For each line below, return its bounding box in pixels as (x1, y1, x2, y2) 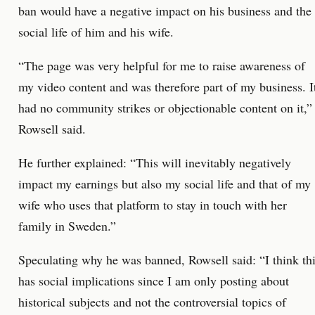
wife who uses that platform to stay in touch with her (18, 196, 287, 213)
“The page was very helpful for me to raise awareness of (18, 57, 305, 74)
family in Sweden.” (18, 217, 116, 234)
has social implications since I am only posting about (18, 272, 289, 289)
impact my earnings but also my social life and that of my (18, 175, 311, 192)
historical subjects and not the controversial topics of (18, 293, 286, 310)
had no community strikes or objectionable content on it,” (18, 99, 312, 116)
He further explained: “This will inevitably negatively (18, 154, 291, 171)
